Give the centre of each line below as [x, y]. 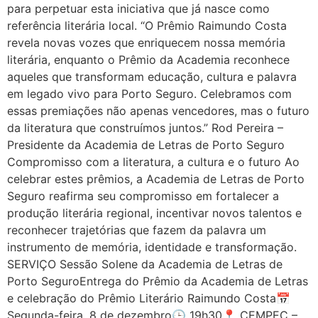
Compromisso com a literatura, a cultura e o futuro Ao [153, 161]
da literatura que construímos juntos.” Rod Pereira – [145, 127]
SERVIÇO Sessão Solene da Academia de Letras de [145, 264]
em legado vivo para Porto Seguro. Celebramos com [149, 93]
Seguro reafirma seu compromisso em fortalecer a [143, 196]
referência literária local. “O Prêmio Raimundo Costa [147, 25]
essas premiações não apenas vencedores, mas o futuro [158, 110]
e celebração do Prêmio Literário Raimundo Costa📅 [149, 298]
